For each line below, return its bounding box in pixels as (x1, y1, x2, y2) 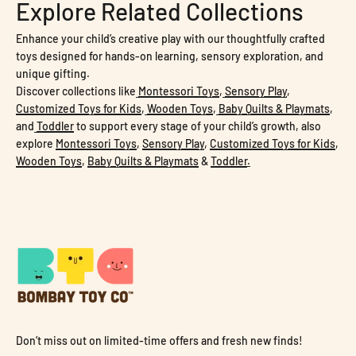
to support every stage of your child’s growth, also (74, 119, 321, 133)
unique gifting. (16, 67, 90, 81)
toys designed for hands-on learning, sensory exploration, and (16, 49, 323, 64)
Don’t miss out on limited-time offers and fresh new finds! (16, 334, 303, 348)
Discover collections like (16, 84, 136, 99)
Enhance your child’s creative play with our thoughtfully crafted (16, 32, 325, 46)
